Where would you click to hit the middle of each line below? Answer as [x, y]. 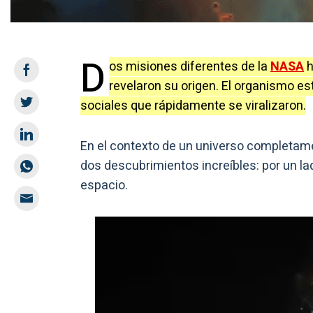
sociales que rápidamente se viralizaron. [193, 105]
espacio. [104, 185]
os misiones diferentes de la [190, 66]
